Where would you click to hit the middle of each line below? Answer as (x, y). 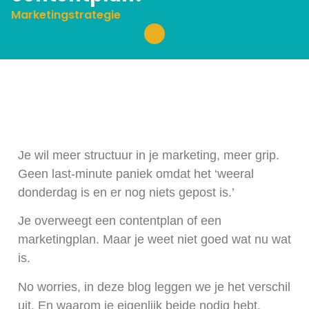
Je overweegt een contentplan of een (120, 221)
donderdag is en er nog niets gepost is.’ (126, 192)
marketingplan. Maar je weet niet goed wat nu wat (154, 240)
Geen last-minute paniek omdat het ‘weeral (136, 174)
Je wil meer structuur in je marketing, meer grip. (149, 155)
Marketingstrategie (66, 15)
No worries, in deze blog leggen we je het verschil (154, 287)
